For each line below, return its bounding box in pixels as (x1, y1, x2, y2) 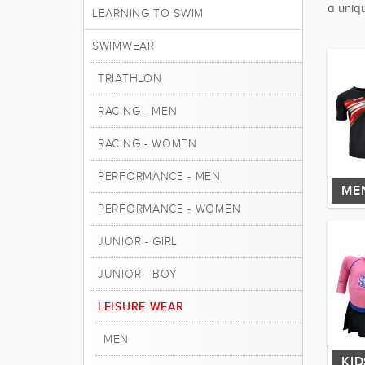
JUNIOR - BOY (98, 268, 178, 280)
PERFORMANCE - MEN (98, 170, 221, 182)
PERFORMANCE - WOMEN (98, 203, 241, 215)
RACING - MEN (98, 105, 178, 117)
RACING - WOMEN (98, 138, 197, 150)
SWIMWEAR (92, 40, 155, 52)
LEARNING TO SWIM (92, 7, 204, 20)
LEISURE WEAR (98, 300, 184, 313)
